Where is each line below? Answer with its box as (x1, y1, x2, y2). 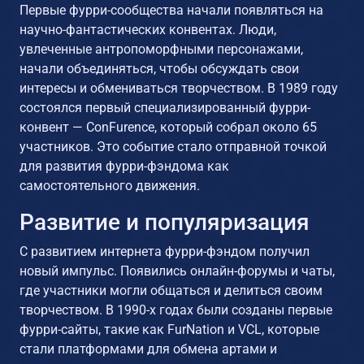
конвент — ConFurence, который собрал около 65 (19, 119, 317, 135)
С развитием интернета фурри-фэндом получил (19, 243, 310, 259)
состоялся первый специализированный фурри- (19, 99, 310, 115)
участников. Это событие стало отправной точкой (19, 138, 327, 154)
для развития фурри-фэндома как (19, 158, 229, 174)
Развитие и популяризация (19, 208, 310, 236)
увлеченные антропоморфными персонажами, (19, 41, 303, 57)
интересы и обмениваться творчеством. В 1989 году (19, 80, 338, 96)
